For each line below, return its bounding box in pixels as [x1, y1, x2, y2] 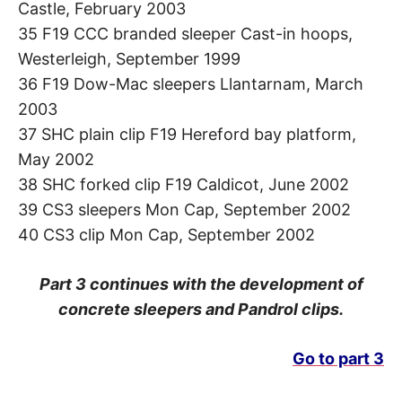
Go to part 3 [293, 349, 384, 369]
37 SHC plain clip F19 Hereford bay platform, [18, 125, 356, 144]
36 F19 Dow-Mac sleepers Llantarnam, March [18, 74, 363, 94]
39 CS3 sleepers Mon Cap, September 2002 [18, 200, 351, 220]
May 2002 [18, 150, 94, 170]
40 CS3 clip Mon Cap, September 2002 [18, 225, 315, 245]
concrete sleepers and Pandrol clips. [58, 300, 344, 319]
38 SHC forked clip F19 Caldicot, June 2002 [18, 175, 349, 195]
